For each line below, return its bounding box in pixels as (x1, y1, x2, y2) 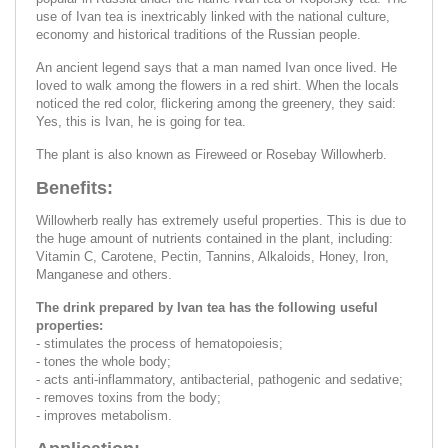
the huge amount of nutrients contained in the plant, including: (36, 230, 393, 246)
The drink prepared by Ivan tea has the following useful (36, 299, 378, 315)
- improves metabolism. (36, 407, 172, 423)
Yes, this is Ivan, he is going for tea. (36, 113, 246, 129)
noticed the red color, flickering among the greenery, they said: (36, 95, 396, 111)
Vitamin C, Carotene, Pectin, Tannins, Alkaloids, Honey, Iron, (36, 248, 389, 264)
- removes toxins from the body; (36, 389, 221, 405)
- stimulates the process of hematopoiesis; (36, 335, 283, 351)
